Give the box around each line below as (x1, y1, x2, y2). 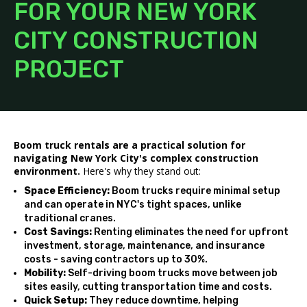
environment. (14, 164, 80, 177)
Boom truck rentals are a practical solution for (14, 138, 245, 151)
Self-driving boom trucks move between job (66, 267, 278, 279)
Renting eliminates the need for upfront (92, 226, 288, 238)
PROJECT (14, 55, 124, 84)
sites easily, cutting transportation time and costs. (24, 281, 272, 293)
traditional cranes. (24, 212, 116, 224)
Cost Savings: (24, 226, 92, 238)
